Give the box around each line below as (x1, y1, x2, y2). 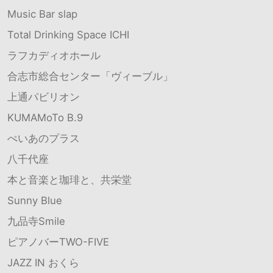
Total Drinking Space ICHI (7, 28, 129, 41)
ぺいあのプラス (7, 132, 80, 144)
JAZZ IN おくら (7, 256, 79, 269)
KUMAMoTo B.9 (7, 111, 83, 124)
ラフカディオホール (7, 49, 101, 62)
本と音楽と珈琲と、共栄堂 (7, 173, 132, 186)
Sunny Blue (7, 194, 62, 207)
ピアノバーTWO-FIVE (7, 235, 109, 248)
